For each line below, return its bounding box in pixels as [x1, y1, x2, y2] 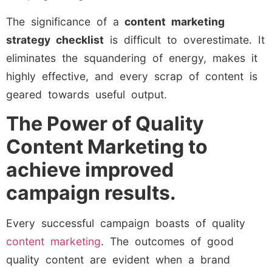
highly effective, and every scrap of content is [6, 69, 257, 83]
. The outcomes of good [101, 235, 234, 248]
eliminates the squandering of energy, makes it [6, 51, 257, 64]
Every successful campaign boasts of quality [6, 217, 245, 230]
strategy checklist [6, 33, 104, 46]
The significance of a [6, 15, 119, 28]
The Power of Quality [6, 112, 204, 136]
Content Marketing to [6, 135, 208, 159]
